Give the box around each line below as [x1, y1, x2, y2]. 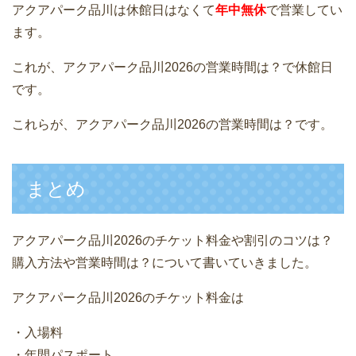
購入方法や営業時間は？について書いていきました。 [12, 255, 317, 269]
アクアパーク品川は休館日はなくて [12, 2, 215, 17]
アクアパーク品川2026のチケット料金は [12, 290, 244, 304]
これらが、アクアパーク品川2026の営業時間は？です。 [12, 117, 333, 131]
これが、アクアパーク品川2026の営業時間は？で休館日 [12, 60, 333, 74]
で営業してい [266, 2, 342, 17]
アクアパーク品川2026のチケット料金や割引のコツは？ [12, 233, 333, 247]
